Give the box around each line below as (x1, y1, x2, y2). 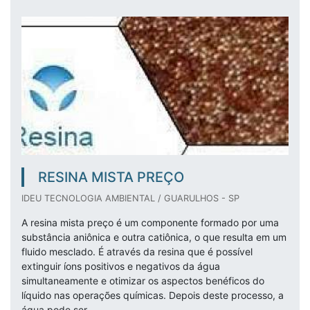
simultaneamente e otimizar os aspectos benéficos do (21, 275, 264, 286)
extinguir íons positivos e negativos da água (21, 260, 220, 272)
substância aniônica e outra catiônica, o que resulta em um (21, 231, 286, 243)
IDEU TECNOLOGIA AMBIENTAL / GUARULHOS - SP (21, 193, 239, 203)
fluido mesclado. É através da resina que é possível (21, 246, 253, 257)
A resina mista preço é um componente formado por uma (21, 217, 279, 228)
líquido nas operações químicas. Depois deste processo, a (21, 289, 284, 301)
